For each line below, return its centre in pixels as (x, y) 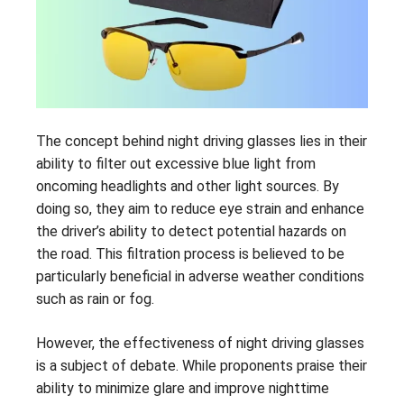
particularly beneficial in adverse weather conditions (200, 276)
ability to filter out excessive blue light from (176, 163)
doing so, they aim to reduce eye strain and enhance (200, 208)
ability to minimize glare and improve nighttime (183, 388)
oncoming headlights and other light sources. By (188, 186)
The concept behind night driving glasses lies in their (202, 141)
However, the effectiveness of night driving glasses (200, 343)
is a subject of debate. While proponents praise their (202, 365)
